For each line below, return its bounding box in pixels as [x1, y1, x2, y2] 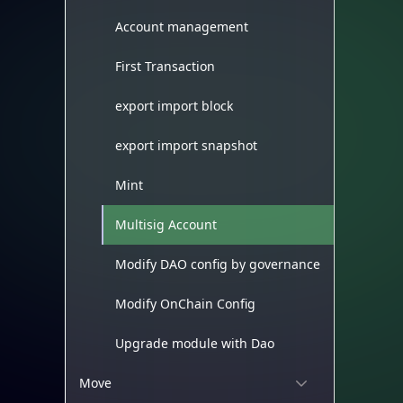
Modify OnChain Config [115, 295, 255, 312]
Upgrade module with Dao [115, 335, 274, 352]
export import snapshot [115, 137, 257, 154]
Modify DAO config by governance [115, 255, 320, 273]
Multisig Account [115, 216, 217, 233]
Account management [115, 18, 248, 35]
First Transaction [115, 58, 215, 75]
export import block [115, 97, 233, 114]
